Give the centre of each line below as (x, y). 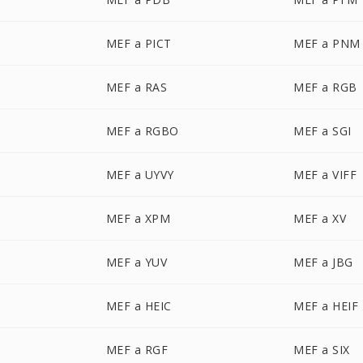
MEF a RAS (137, 87)
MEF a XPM (138, 218)
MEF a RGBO (142, 131)
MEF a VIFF (325, 175)
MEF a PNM (327, 43)
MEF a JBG (323, 262)
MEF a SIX (322, 350)
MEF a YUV (137, 262)
